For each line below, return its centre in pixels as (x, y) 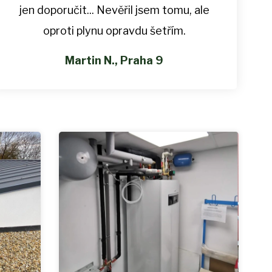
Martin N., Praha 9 (114, 61)
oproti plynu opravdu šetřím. (114, 31)
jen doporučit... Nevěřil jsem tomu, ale (114, 10)
